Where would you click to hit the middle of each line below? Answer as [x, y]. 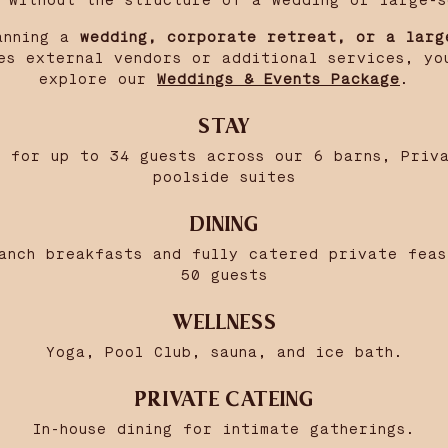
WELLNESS [224, 322]
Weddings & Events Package [278, 79]
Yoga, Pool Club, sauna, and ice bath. [224, 352]
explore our [98, 79]
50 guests [224, 275]
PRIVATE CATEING [224, 399]
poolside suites [224, 177]
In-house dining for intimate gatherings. [224, 429]
